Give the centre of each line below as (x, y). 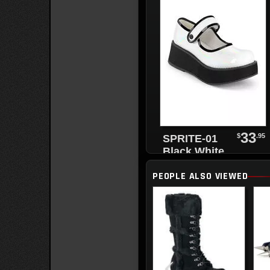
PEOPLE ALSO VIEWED (200, 176)
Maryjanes (190, 164)
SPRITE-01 (190, 139)
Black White (194, 151)
